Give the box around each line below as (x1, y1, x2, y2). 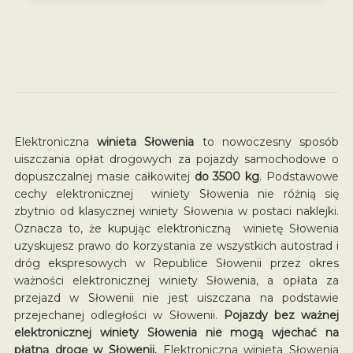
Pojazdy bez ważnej (223, 307, 340, 322)
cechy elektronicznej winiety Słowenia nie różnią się (13, 186, 340, 201)
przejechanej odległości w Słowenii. (13, 307, 224, 322)
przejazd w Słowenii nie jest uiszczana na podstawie (13, 290, 340, 305)
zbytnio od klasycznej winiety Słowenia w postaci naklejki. (13, 203, 340, 218)
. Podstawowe (259, 169, 340, 184)
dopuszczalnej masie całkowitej (13, 169, 195, 184)
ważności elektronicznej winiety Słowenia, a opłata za (13, 273, 340, 288)
